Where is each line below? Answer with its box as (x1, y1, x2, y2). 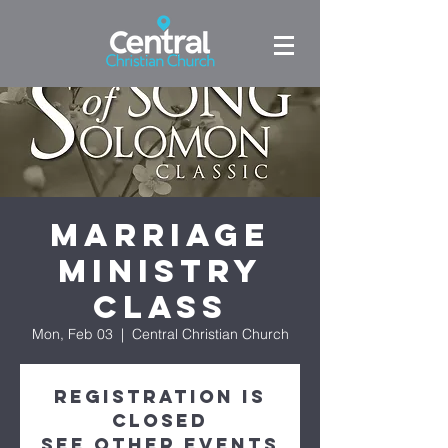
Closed (112, 409, 208, 432)
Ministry (57, 251, 263, 291)
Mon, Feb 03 (31, 325, 113, 343)
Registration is (54, 385, 266, 408)
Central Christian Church (131, 325, 289, 343)
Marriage (50, 215, 270, 255)
